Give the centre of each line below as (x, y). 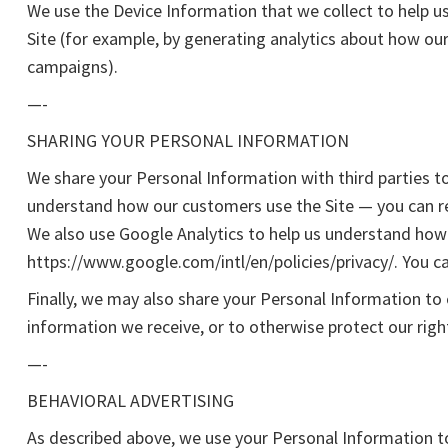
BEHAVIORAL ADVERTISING (130, 400)
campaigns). (72, 66)
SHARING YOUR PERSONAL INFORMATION (188, 140)
